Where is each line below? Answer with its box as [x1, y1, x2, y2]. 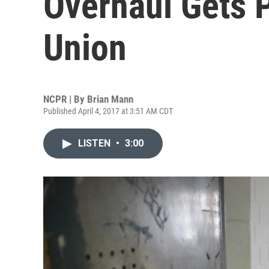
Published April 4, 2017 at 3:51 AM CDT [43, 106, 173, 116]
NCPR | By [43, 93, 87, 105]
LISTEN [78, 138, 113, 149]
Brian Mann [87, 93, 133, 105]
